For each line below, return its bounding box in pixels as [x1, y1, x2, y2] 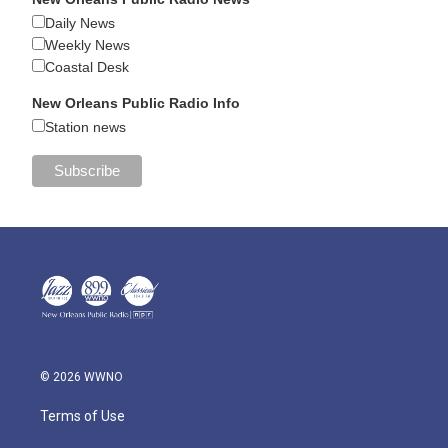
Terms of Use [40, 407, 125, 424]
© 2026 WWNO [40, 369, 123, 384]
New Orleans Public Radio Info [32, 95, 241, 112]
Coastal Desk [45, 59, 130, 76]
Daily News [45, 15, 116, 32]
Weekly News [45, 37, 131, 54]
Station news [45, 119, 127, 136]
